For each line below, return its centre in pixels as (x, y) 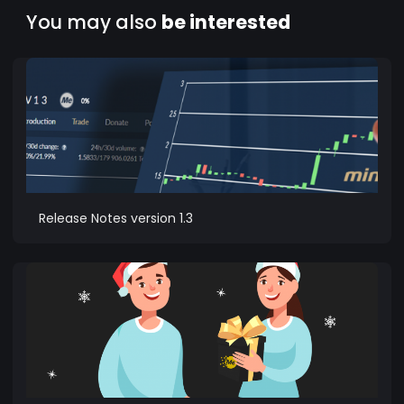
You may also (94, 22)
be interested (226, 22)
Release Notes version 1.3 (116, 218)
